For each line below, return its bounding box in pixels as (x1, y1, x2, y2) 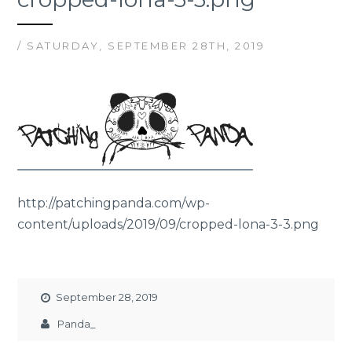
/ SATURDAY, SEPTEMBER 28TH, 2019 (17, 39, 266, 53)
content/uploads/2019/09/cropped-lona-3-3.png (17, 216, 320, 232)
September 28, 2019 (56, 291, 159, 304)
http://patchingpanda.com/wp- (17, 195, 211, 211)
